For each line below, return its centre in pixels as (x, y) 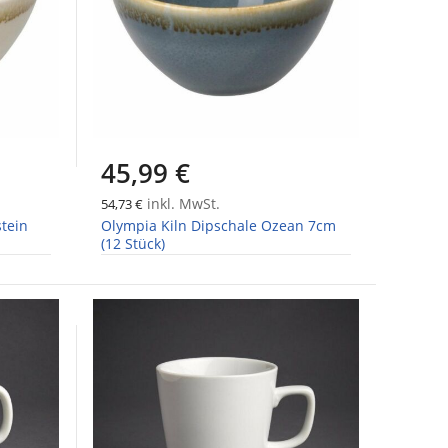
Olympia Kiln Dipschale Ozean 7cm (218, 226)
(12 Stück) (132, 244)
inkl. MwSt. (181, 204)
